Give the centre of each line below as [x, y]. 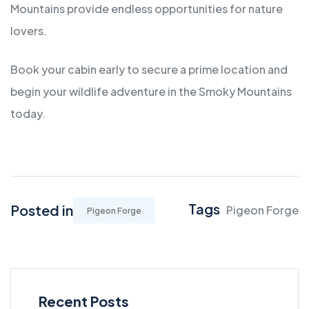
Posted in [42, 210]
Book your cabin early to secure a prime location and [149, 70]
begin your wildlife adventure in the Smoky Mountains [151, 92]
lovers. [29, 31]
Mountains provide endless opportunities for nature [147, 9]
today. [28, 114]
